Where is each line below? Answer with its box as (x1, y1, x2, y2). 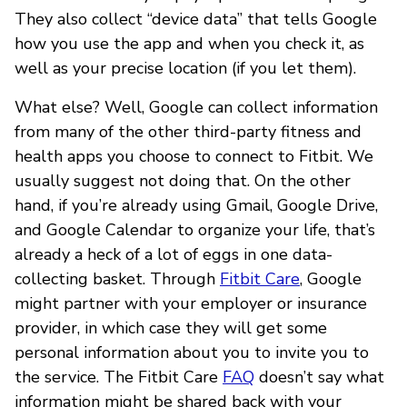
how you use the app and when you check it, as (15, 32, 364, 55)
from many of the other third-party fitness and (15, 120, 362, 143)
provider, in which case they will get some (15, 316, 327, 339)
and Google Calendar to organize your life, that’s (15, 218, 375, 241)
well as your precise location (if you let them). (15, 56, 356, 79)
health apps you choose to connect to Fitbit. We (15, 144, 373, 167)
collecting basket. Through (15, 267, 220, 290)
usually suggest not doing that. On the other (15, 169, 351, 192)
